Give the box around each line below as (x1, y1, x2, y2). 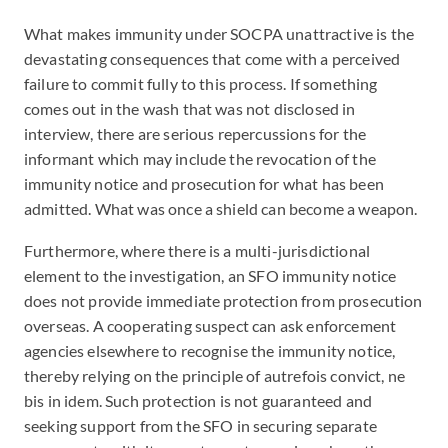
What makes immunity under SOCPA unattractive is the (24, 24, 415, 43)
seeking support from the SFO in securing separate (24, 416, 377, 435)
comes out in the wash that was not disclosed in (24, 99, 356, 118)
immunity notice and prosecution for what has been (24, 174, 384, 193)
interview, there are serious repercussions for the (24, 124, 367, 143)
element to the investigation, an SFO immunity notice (24, 266, 397, 285)
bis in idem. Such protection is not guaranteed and (24, 391, 373, 410)
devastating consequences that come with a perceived (24, 49, 401, 68)
